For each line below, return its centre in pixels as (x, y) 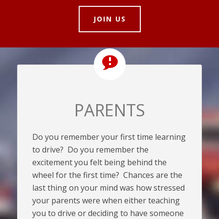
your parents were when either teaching (106, 200)
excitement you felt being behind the (99, 162)
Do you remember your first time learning (109, 137)
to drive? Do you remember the (90, 150)
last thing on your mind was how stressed (109, 188)
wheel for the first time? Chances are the (107, 175)
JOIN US (109, 19)
